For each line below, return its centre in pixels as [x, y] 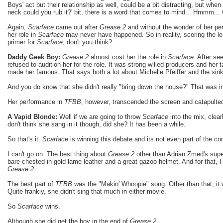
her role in [23, 34]
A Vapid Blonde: [32, 116]
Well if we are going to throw [100, 116]
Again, [18, 27]
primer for [22, 42]
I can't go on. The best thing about [58, 154]
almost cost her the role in [128, 57]
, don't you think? [87, 42]
